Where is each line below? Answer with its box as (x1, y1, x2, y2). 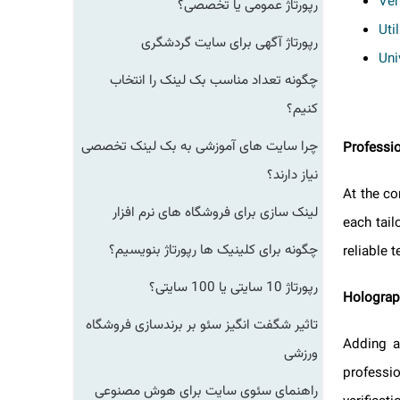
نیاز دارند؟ (278, 164, 329, 186)
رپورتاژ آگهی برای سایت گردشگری (152, 32, 329, 54)
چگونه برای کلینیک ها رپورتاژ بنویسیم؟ (120, 239, 329, 261)
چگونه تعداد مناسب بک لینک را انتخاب (121, 70, 329, 91)
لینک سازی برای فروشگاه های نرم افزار (123, 202, 329, 223)
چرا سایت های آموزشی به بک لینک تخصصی (92, 136, 329, 157)
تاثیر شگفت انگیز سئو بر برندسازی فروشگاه (96, 314, 329, 336)
